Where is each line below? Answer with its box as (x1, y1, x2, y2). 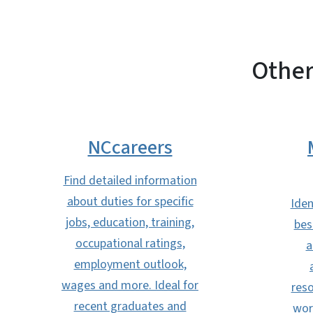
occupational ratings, (75, 235, 185, 252)
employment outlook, (73, 256, 187, 273)
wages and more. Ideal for (61, 277, 198, 294)
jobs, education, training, (66, 214, 194, 231)
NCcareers (87, 133, 173, 161)
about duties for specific (66, 193, 194, 210)
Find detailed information (63, 172, 197, 189)
